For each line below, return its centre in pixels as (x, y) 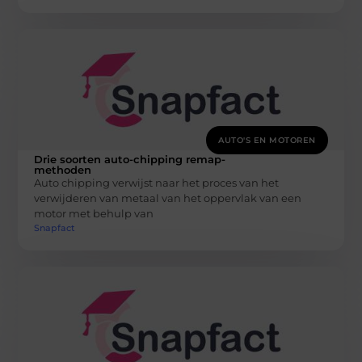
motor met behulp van (94, 214)
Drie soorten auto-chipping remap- (130, 160)
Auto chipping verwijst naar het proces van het (157, 183)
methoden (63, 170)
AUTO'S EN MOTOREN (267, 141)
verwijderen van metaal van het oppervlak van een (168, 198)
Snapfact (55, 227)
